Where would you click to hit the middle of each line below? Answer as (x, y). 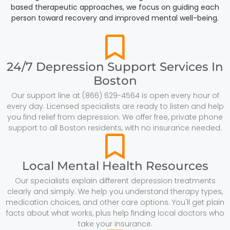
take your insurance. (115, 224)
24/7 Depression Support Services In (115, 66)
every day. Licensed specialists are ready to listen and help (115, 106)
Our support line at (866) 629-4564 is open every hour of (115, 95)
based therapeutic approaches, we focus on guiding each (115, 7)
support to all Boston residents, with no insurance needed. (115, 128)
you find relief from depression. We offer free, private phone (115, 117)
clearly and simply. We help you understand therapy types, (115, 191)
